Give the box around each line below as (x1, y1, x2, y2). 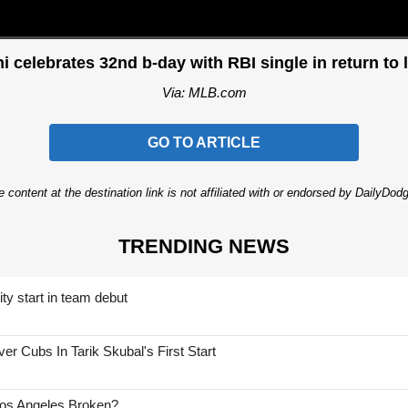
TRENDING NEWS (118, 234, 290, 258)
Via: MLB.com (161, 84, 247, 100)
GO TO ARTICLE (148, 135, 260, 151)
